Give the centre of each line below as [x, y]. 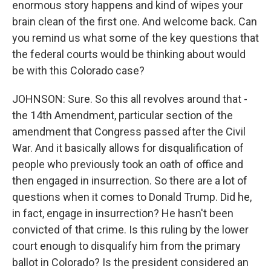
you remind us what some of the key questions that [135, 38]
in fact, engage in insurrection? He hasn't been [123, 213]
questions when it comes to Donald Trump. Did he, [132, 197]
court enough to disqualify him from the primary [126, 246]
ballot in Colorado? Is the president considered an [130, 262]
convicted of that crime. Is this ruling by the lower [130, 230]
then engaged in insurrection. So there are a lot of [130, 181]
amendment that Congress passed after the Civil [129, 132]
